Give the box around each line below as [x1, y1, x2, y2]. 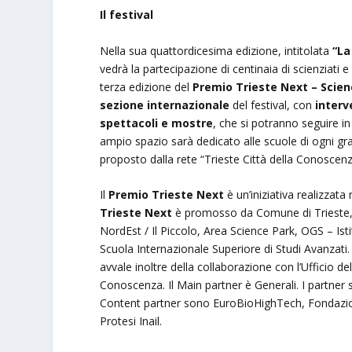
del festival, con [233, 97, 316, 112]
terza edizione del [100, 79, 193, 94]
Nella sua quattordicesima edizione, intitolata [100, 42, 333, 58]
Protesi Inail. [100, 313, 163, 329]
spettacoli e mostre [100, 115, 214, 130]
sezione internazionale [100, 97, 233, 112]
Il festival [100, 7, 154, 23]
